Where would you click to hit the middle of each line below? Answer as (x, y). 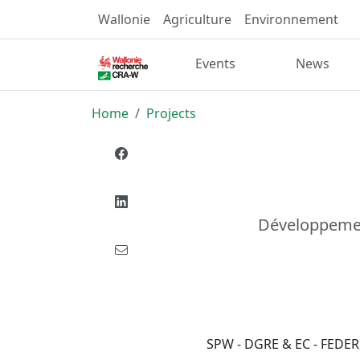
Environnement (291, 19)
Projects (171, 113)
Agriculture (197, 19)
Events (216, 64)
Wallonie (124, 19)
